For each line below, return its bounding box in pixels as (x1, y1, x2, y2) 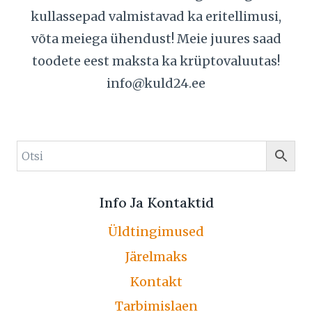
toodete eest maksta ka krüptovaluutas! (32, 52, 280, 69)
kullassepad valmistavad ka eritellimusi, (31, 8, 281, 24)
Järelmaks (125, 249, 187, 265)
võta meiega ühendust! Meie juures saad (31, 30, 281, 47)
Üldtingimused (108, 224, 204, 240)
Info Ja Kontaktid (98, 193, 214, 211)
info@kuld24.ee (107, 75, 205, 91)
